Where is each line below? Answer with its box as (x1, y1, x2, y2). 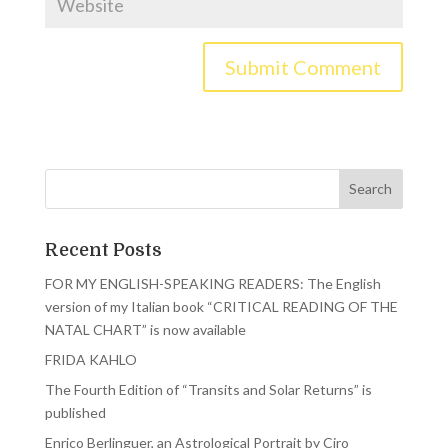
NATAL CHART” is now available (44, 320, 246, 338)
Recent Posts (44, 239, 162, 260)
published (44, 403, 106, 421)
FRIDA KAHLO (44, 350, 137, 368)
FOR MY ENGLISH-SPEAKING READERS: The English (44, 274, 381, 292)
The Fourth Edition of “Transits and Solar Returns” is (44, 380, 372, 398)
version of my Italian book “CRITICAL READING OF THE (44, 297, 398, 315)
